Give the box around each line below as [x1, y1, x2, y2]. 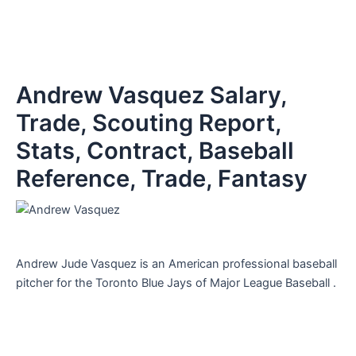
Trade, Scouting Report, [16, 108, 281, 137]
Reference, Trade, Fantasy [16, 164, 308, 192]
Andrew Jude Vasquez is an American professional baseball [16, 256, 337, 271]
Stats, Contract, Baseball [16, 136, 294, 164]
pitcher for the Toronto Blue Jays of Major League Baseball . [16, 275, 336, 290]
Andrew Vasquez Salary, [16, 80, 287, 109]
